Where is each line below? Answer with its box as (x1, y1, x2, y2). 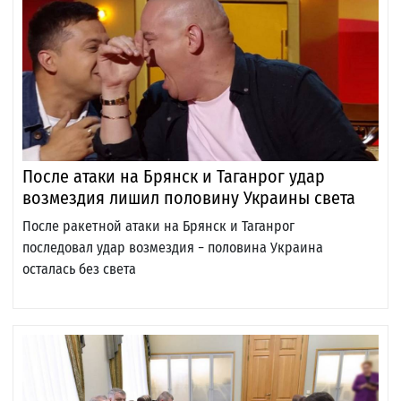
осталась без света (22, 260, 136, 278)
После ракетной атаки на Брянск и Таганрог (22, 218, 294, 235)
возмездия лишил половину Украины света (22, 187, 355, 209)
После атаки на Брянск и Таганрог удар (22, 166, 325, 188)
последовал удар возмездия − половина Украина (22, 239, 323, 257)
